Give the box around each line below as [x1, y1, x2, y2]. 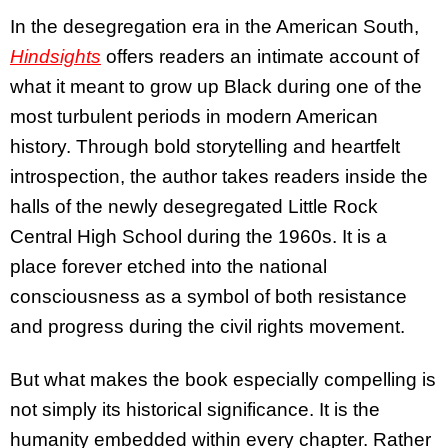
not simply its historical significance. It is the [10, 399, 380, 421]
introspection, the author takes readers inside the [10, 166, 428, 188]
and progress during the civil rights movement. [10, 316, 405, 338]
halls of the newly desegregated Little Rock [10, 196, 378, 218]
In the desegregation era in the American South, [10, 16, 419, 38]
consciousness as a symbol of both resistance [10, 286, 407, 308]
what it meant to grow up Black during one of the [10, 76, 422, 98]
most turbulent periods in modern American [10, 106, 378, 128]
